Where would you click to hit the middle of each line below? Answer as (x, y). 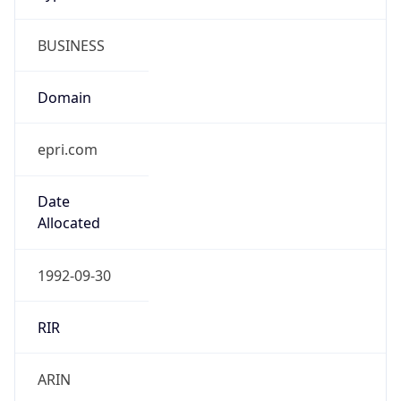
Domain (64, 97)
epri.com (67, 150)
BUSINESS (71, 45)
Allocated (68, 223)
